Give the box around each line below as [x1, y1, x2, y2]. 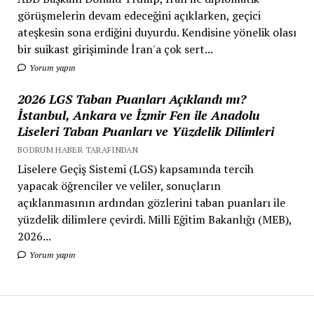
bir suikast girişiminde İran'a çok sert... [17, 41, 213, 57]
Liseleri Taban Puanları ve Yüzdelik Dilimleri [17, 122, 274, 139]
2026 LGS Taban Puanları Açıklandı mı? [17, 90, 246, 107]
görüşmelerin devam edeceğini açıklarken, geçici [17, 7, 261, 23]
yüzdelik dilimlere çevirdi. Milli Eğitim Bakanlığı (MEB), [17, 211, 292, 227]
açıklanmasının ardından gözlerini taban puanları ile [17, 194, 285, 210]
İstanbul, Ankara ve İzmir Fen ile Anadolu [17, 106, 260, 123]
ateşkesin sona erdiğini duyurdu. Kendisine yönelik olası [17, 24, 296, 40]
